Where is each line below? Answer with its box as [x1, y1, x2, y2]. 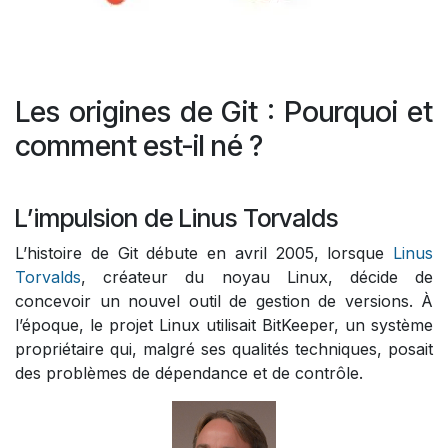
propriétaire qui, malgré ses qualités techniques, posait [15, 339, 433, 360]
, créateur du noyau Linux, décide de [81, 267, 433, 288]
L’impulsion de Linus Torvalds [15, 203, 338, 234]
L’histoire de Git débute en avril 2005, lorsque [15, 243, 393, 264]
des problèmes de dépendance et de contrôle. [15, 363, 363, 384]
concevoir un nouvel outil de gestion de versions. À [15, 291, 433, 312]
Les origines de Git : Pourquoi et [15, 94, 433, 130]
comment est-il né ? [15, 128, 263, 164]
